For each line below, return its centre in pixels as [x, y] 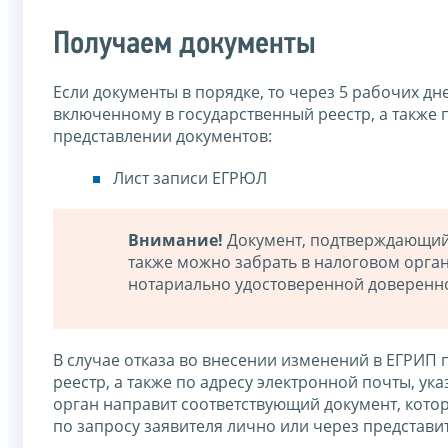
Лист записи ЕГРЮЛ [190, 177]
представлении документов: [162, 135]
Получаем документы [184, 44]
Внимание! [175, 239]
